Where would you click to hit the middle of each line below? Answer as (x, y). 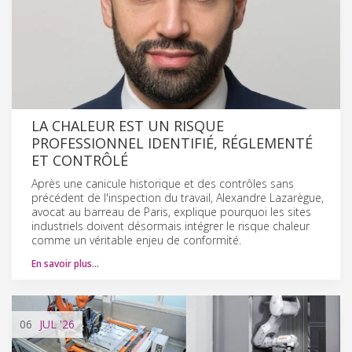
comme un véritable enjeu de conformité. (136, 240)
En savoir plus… (65, 263)
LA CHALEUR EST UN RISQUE (128, 125)
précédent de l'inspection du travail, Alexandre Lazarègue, (178, 197)
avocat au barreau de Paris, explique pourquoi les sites (171, 211)
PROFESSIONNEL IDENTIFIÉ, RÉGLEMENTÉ (172, 143)
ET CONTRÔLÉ (80, 160)
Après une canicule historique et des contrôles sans (163, 183)
